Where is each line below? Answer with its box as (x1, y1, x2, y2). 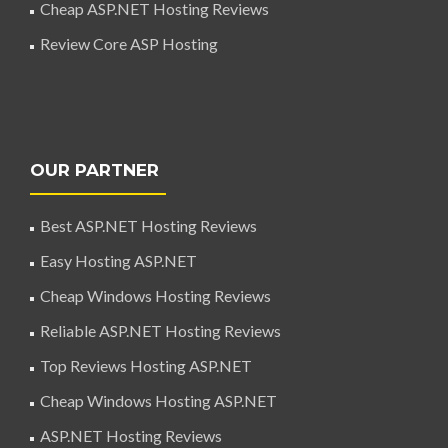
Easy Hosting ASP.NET (40, 251, 197, 271)
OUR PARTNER (30, 160, 159, 181)
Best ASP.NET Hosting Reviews (40, 216, 257, 236)
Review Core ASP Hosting (40, 34, 218, 54)
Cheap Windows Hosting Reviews (40, 286, 271, 306)
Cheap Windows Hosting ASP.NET (40, 391, 277, 411)
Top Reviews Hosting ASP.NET (40, 356, 252, 376)
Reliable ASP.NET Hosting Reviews (40, 321, 281, 341)
